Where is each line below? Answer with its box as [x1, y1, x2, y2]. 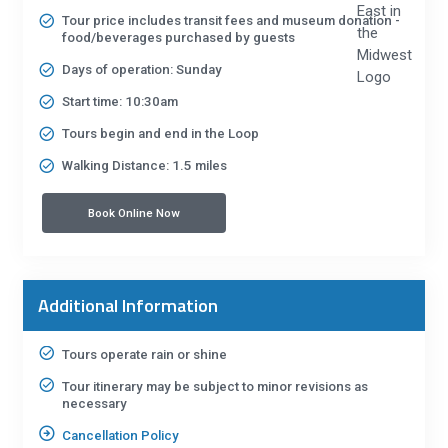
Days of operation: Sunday [61, 62, 222, 78]
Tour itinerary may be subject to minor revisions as [61, 379, 368, 395]
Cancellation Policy [61, 428, 179, 444]
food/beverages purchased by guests [61, 30, 295, 46]
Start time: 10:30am [61, 94, 178, 110]
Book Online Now [88, 205, 181, 220]
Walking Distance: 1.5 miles [61, 158, 227, 174]
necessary [61, 396, 127, 412]
